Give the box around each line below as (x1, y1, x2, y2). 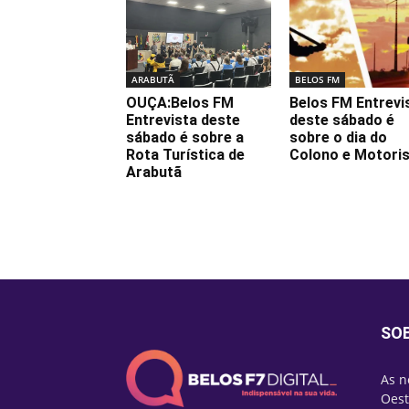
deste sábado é (289, 110, 394, 129)
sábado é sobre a (126, 128, 244, 146)
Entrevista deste (126, 110, 240, 129)
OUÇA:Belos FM (126, 93, 234, 111)
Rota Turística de (126, 145, 245, 163)
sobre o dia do (289, 128, 387, 146)
